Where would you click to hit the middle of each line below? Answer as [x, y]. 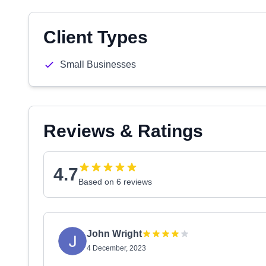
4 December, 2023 [116, 248]
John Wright [114, 234]
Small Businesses [98, 64]
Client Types [96, 37]
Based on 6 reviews [115, 182]
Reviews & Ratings [123, 131]
